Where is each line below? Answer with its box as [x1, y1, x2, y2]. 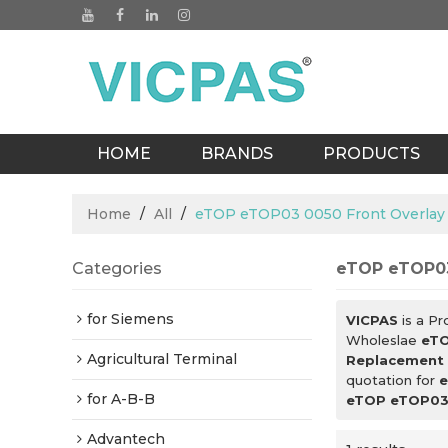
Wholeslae [346, 332, 421, 348]
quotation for [346, 372, 439, 388]
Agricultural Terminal [87, 350, 237, 368]
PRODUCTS [323, 144, 420, 163]
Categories [72, 259, 162, 278]
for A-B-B [87, 390, 155, 408]
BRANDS [201, 144, 273, 163]
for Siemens [87, 310, 174, 328]
